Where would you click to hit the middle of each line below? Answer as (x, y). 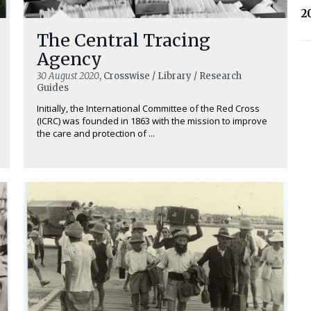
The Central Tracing (124, 41)
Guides (53, 88)
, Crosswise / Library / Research (170, 76)
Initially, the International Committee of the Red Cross (148, 109)
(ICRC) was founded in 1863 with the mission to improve (152, 121)
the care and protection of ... (96, 134)
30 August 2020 (68, 76)
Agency (69, 59)
